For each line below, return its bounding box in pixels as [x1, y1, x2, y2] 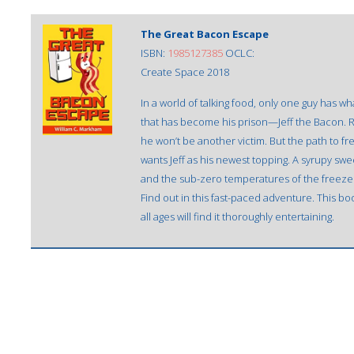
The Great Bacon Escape [141, 27, 269, 41]
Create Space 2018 [141, 65, 229, 79]
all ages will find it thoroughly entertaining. [141, 209, 334, 224]
